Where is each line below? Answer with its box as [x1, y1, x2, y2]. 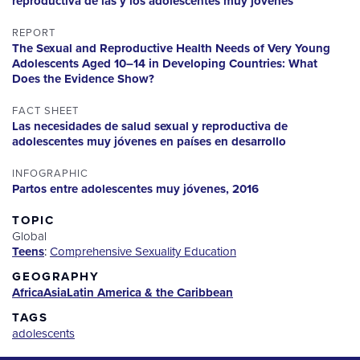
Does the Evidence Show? [12, 70, 154, 88]
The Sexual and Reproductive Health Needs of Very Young [12, 39, 330, 58]
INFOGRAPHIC [12, 166, 88, 181]
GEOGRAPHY [12, 268, 100, 286]
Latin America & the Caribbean [67, 284, 233, 302]
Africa [12, 284, 43, 302]
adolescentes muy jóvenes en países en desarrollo [12, 133, 286, 151]
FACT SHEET [12, 103, 79, 118]
